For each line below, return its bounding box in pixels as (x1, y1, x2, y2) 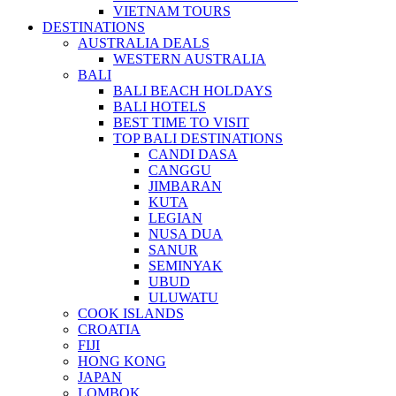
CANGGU (148, 163, 211, 179)
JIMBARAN (148, 179, 222, 194)
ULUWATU (148, 290, 218, 306)
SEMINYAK (148, 258, 223, 274)
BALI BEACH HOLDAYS (113, 83, 272, 99)
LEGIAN (148, 210, 202, 226)
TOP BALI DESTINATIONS (113, 131, 283, 147)
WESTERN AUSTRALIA (113, 51, 266, 67)
